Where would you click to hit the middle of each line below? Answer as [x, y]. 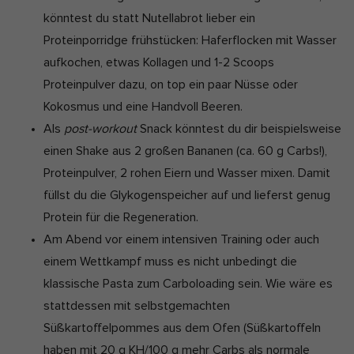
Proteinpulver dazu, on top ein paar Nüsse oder [171, 84]
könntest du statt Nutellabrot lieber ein [149, 18]
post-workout [100, 128]
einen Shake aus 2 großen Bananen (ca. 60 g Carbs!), [185, 151]
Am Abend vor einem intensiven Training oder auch [181, 239]
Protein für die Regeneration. [122, 217]
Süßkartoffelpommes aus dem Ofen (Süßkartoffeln [182, 328]
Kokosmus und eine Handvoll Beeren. [145, 106]
